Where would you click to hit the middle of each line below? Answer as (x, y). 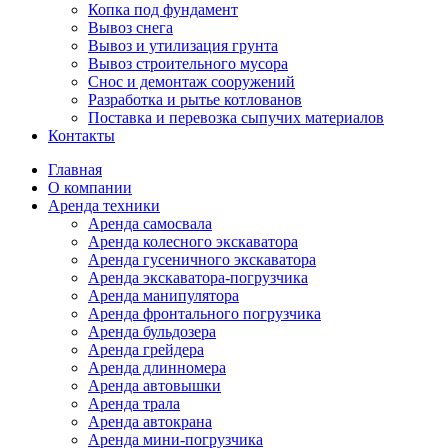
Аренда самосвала (150, 224)
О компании (90, 188)
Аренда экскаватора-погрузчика (198, 278)
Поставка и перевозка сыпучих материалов (236, 118)
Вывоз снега (130, 28)
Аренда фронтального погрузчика (204, 314)
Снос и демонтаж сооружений (191, 82)
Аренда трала (134, 404)
